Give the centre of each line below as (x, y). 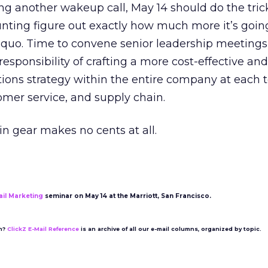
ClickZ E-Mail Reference (43, 229)
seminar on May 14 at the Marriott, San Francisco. (127, 196)
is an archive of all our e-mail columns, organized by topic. (170, 229)
